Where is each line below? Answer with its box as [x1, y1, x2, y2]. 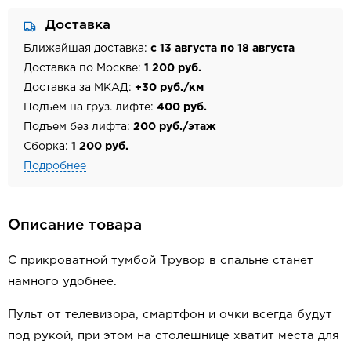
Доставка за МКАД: [24, 82, 135, 92]
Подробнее [24, 161, 86, 171]
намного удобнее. [8, 277, 117, 288]
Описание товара [8, 218, 142, 232]
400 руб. [157, 102, 207, 112]
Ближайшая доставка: [24, 43, 150, 53]
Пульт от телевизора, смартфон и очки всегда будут [8, 309, 332, 320]
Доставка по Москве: [24, 63, 144, 73]
